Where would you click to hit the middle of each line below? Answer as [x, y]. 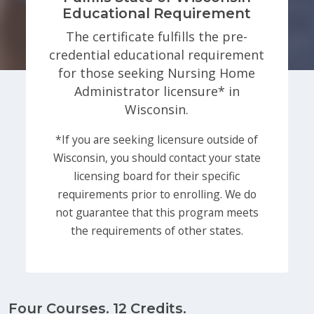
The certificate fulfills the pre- [157, 36]
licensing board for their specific [157, 176]
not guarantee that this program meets [157, 212]
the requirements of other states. [157, 230]
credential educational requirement [157, 54]
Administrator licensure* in [157, 91]
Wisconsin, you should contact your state [157, 157]
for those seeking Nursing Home [157, 73]
